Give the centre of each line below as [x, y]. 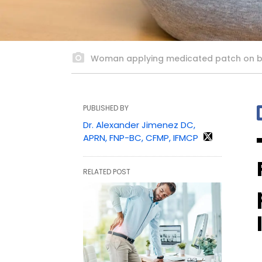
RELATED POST [107, 171]
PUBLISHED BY [106, 108]
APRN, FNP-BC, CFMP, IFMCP [141, 137]
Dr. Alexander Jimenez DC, [139, 125]
